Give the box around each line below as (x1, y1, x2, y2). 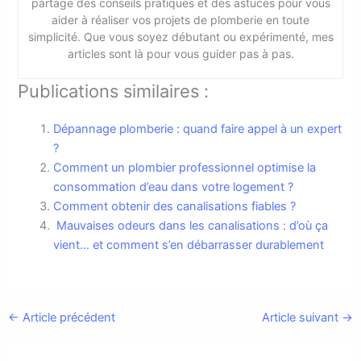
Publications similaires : (18, 81, 210, 102)
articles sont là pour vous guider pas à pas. (67, 47, 294, 61)
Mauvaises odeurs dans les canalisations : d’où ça (53, 218, 329, 234)
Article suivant (262, 309, 342, 325)
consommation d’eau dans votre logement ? (53, 180, 294, 195)
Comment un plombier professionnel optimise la (53, 160, 317, 176)
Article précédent (19, 309, 115, 325)
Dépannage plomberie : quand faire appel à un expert (53, 122, 342, 137)
